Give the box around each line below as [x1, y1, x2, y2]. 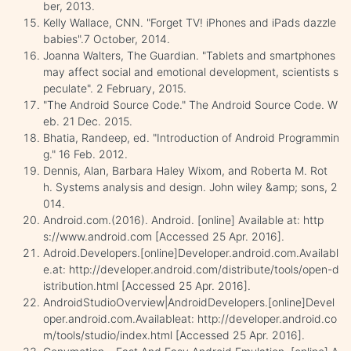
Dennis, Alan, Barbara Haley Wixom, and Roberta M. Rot [43, 163, 327, 177]
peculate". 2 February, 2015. [43, 81, 186, 95]
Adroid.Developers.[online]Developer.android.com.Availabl [43, 245, 338, 259]
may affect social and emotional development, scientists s [43, 64, 338, 78]
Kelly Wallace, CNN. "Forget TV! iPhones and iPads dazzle [43, 15, 336, 29]
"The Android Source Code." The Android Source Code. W [43, 97, 338, 111]
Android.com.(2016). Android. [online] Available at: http [43, 212, 324, 226]
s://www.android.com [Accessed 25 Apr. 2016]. [43, 229, 284, 243]
